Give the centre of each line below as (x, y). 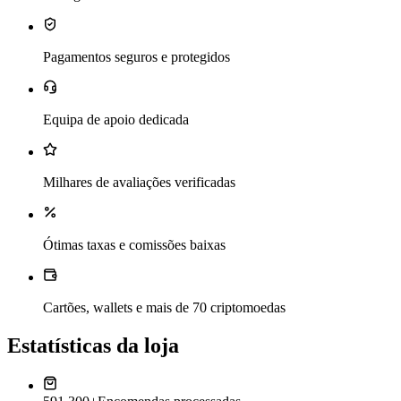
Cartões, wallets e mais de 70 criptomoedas (164, 307)
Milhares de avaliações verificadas (139, 182)
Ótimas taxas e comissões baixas (134, 244)
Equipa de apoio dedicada (116, 119)
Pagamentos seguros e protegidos (137, 56)
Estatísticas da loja (93, 345)
